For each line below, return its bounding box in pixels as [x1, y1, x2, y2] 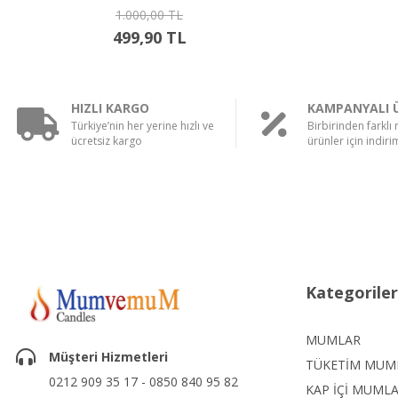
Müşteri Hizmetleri [49, 348, 168, 365]
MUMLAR [305, 331, 361, 348]
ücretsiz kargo [71, 133, 142, 148]
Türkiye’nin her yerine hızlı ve [71, 118, 214, 133]
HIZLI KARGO [71, 99, 149, 116]
